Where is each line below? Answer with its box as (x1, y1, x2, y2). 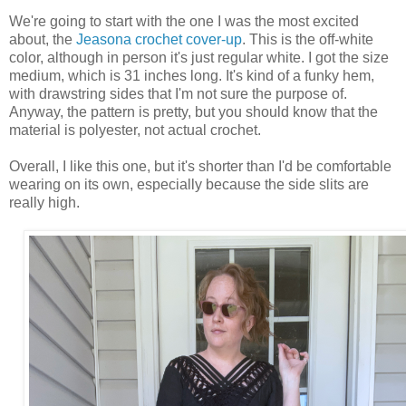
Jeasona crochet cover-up (76, 31, 242, 47)
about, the (9, 31, 76, 47)
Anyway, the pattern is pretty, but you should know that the (9, 103, 378, 120)
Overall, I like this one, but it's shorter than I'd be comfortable (9, 158, 391, 174)
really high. (9, 194, 80, 210)
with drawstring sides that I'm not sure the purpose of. (9, 85, 347, 101)
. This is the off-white (242, 31, 373, 47)
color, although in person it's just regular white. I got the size (9, 49, 389, 65)
